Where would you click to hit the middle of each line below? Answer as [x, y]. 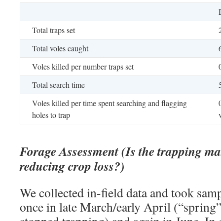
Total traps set [54, 30]
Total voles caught [60, 48]
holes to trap [51, 114]
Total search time [58, 84]
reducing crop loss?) [72, 166]
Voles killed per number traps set [83, 66]
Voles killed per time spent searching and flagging [110, 103]
